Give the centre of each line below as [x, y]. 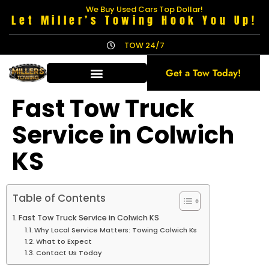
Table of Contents [59, 198]
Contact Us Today [69, 253]
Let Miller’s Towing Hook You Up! [134, 20]
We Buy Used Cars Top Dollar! [144, 9]
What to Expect [64, 241]
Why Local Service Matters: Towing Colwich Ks [116, 230]
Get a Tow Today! [204, 73]
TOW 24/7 [144, 45]
